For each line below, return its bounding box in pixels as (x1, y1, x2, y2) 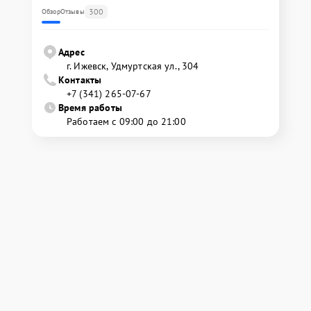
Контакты (58, 74, 102, 87)
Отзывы (60, 7, 85, 17)
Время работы (58, 101, 122, 115)
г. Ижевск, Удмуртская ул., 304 (67, 60, 199, 73)
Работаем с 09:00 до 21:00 (67, 115, 186, 128)
